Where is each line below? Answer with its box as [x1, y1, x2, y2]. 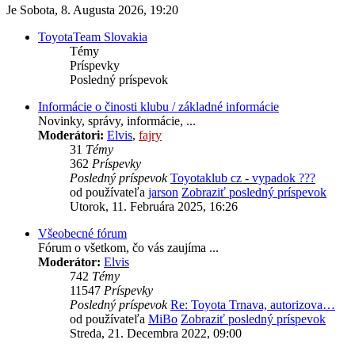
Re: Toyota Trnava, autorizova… [170, 298, 335, 312]
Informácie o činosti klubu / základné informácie [38, 100, 279, 114]
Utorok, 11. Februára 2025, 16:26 [70, 200, 238, 214]
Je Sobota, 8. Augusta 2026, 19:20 [6, 3, 178, 17]
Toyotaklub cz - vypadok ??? [170, 171, 315, 185]
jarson [148, 185, 178, 200]
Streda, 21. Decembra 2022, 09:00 [70, 326, 242, 341]
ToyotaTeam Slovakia [38, 30, 147, 44]
